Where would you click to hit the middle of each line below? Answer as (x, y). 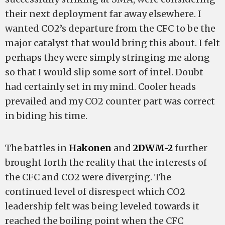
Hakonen (90, 148)
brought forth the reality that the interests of (106, 162)
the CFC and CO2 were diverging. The (88, 177)
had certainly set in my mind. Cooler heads (100, 87)
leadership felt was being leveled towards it (102, 206)
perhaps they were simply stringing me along (107, 58)
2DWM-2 (153, 148)
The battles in (37, 148)
